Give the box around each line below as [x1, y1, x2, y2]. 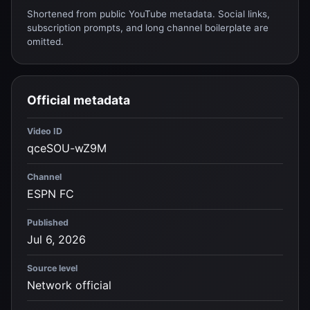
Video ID [27, 126, 62, 137]
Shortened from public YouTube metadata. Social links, [27, 8, 270, 20]
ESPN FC [27, 187, 74, 201]
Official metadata [27, 93, 130, 108]
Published [27, 217, 69, 228]
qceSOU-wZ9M [27, 141, 107, 156]
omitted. [27, 36, 64, 48]
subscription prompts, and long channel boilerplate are [27, 22, 268, 34]
